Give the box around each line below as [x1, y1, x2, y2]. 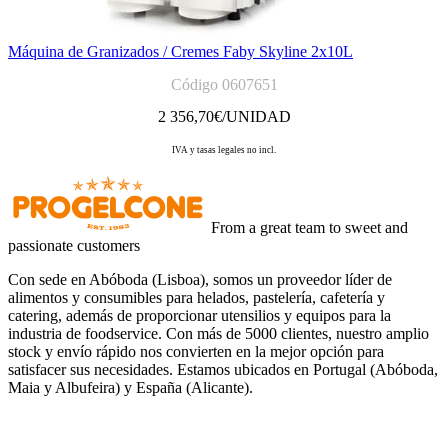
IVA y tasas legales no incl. [172, 144, 276, 155]
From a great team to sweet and [211, 218, 408, 236]
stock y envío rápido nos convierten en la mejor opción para [8, 342, 384, 360]
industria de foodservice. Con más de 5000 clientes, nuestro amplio [8, 324, 429, 342]
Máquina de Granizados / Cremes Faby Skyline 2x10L [8, 42, 353, 60]
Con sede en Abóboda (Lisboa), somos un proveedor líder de [8, 270, 392, 288]
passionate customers [8, 236, 140, 254]
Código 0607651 [170, 75, 278, 93]
